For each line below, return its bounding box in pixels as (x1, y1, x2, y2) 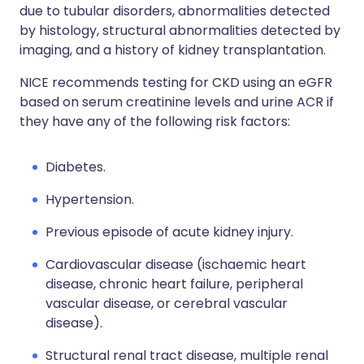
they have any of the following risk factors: (19, 112, 290, 131)
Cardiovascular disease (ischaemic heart (45, 255, 306, 274)
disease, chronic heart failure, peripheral (45, 275, 303, 293)
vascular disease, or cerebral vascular (45, 294, 288, 313)
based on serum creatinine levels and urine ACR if (19, 93, 334, 111)
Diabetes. (45, 158, 106, 176)
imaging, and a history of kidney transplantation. (19, 41, 326, 59)
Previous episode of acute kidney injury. (45, 223, 293, 241)
